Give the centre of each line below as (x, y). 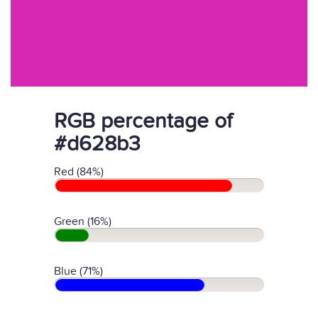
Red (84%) (79, 172)
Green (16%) (83, 221)
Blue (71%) (78, 271)
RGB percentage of (143, 121)
